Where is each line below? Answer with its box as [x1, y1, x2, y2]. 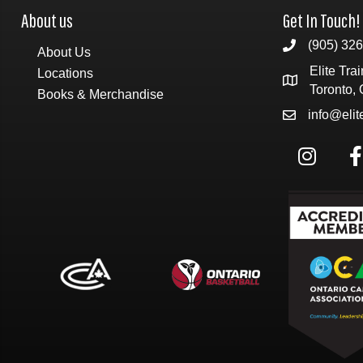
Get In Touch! [283, 9, 360, 32]
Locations [37, 66, 93, 80]
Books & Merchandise [37, 88, 164, 101]
